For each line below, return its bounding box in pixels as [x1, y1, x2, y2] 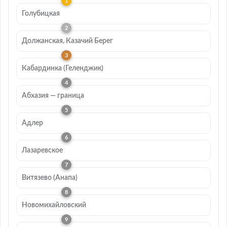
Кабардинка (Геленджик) [22, 65, 103, 72]
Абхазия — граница [22, 92, 84, 99]
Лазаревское [22, 147, 63, 154]
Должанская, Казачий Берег [22, 37, 113, 45]
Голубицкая [22, 10, 60, 17]
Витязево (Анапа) [22, 174, 78, 181]
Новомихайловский [22, 202, 86, 209]
